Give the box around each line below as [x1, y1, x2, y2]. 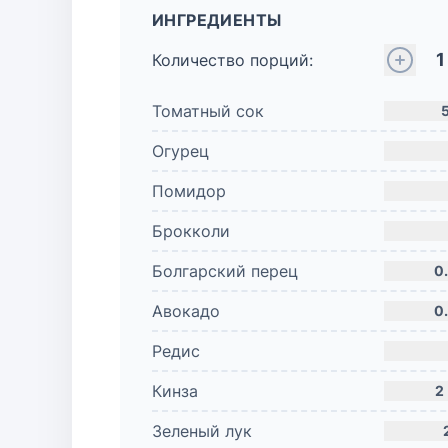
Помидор [152, 181, 226, 201]
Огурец [152, 141, 209, 161]
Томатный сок [152, 101, 264, 121]
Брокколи [152, 221, 230, 241]
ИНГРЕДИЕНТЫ [152, 10, 282, 30]
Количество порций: [152, 50, 313, 70]
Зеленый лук [152, 421, 252, 441]
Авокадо [152, 301, 220, 321]
